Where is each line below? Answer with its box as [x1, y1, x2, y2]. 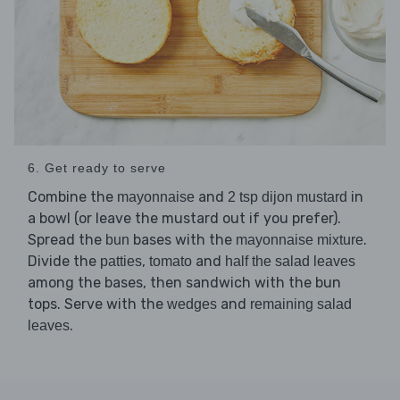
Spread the [28, 231, 105, 249]
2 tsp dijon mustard [228, 189, 347, 205]
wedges [167, 296, 217, 312]
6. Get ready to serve [28, 161, 166, 176]
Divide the [28, 253, 100, 271]
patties [100, 254, 142, 270]
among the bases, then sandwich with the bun [28, 274, 341, 292]
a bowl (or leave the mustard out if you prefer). [28, 210, 341, 228]
